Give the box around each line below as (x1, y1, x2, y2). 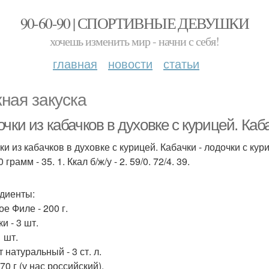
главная (53, 55, 97, 72)
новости (108, 55, 153, 72)
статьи (163, 55, 199, 72)
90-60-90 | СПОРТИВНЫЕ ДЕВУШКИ (20, 13, 249, 33)
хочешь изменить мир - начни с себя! (50, 33, 219, 49)
